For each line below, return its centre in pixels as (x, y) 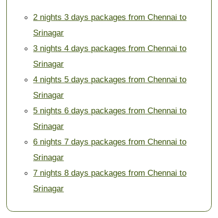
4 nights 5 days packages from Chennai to (110, 79)
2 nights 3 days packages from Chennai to (110, 17)
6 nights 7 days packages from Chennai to (110, 141)
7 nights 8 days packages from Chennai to (110, 173)
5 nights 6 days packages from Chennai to (110, 110)
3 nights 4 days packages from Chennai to (110, 48)
